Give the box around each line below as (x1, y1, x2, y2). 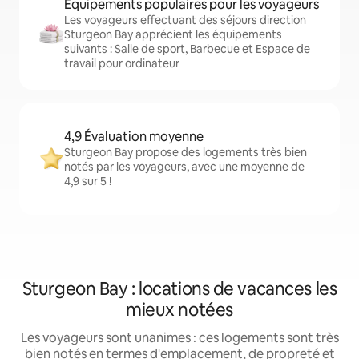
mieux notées (126, 298, 233, 321)
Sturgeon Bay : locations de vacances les (22, 277, 337, 301)
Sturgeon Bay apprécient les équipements (64, 27, 282, 42)
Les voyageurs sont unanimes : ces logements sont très (20, 329, 339, 346)
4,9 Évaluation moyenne (64, 128, 204, 145)
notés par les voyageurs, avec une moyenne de (64, 159, 305, 174)
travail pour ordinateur (64, 56, 179, 71)
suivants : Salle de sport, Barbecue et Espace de (64, 42, 310, 56)
